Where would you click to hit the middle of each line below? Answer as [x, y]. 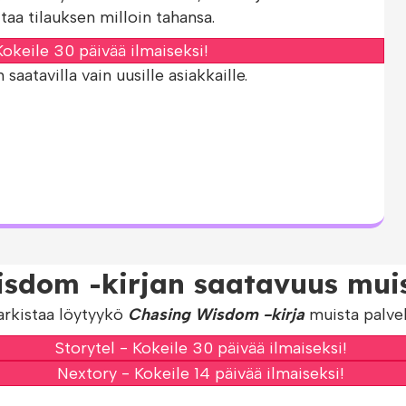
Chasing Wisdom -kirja [214, 314]
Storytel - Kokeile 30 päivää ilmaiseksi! [201, 348]
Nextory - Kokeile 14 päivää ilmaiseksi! [201, 373]
